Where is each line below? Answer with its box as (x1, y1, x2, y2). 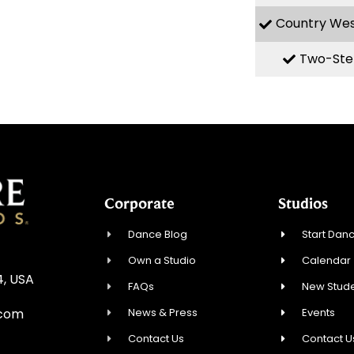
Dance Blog (128, 227, 188, 243)
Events (302, 305, 336, 321)
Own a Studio (128, 253, 197, 269)
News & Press (128, 305, 198, 321)
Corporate (104, 194, 175, 213)
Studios (278, 194, 328, 213)
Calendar (302, 253, 352, 269)
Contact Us (128, 331, 185, 347)
